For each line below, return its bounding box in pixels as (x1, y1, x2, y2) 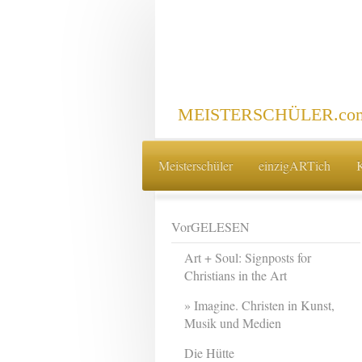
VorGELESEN (171, 218, 250, 236)
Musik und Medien (184, 314, 282, 332)
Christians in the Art (184, 267, 288, 284)
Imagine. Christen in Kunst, (194, 297, 335, 314)
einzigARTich (258, 156, 330, 174)
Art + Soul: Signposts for (184, 249, 312, 267)
